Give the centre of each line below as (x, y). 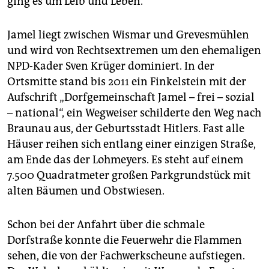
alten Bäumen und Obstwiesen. (86, 191)
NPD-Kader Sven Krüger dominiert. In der (111, 66)
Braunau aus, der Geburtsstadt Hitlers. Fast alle (126, 129)
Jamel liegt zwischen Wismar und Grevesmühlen (128, 35)
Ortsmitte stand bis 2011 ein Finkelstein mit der (127, 82)
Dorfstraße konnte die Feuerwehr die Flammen (125, 240)
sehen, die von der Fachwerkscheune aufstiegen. (126, 256)
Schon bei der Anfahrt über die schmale (106, 225)
